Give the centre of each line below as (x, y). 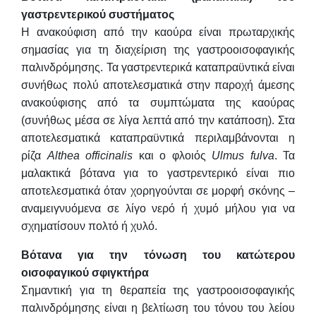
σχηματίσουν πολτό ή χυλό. (89, 226)
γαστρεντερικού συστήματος (98, 14)
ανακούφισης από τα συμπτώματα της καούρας (158, 102)
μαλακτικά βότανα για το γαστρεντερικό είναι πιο (158, 173)
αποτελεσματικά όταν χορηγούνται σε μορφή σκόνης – (158, 190)
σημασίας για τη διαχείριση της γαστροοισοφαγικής (158, 49)
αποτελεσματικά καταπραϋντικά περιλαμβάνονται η (158, 138)
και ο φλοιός (172, 155)
